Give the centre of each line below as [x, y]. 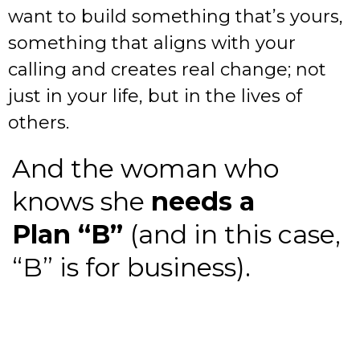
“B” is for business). [131, 268]
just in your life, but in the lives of [155, 96]
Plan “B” [71, 235]
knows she [82, 202]
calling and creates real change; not [167, 70]
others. [39, 123]
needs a [203, 202]
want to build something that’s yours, [176, 17]
